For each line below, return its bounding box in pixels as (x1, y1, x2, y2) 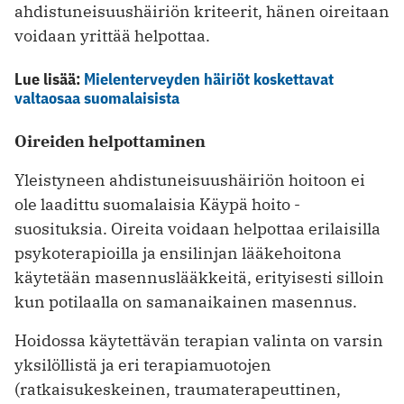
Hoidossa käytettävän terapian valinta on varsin (14, 330, 383, 352)
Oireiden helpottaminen (14, 131, 206, 152)
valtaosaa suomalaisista (14, 87, 179, 109)
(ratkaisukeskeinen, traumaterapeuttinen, (14, 379, 341, 400)
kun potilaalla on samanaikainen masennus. (14, 291, 357, 313)
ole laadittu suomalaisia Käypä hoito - (14, 194, 300, 216)
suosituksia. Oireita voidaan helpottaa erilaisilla (14, 218, 381, 240)
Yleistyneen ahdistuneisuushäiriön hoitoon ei (14, 170, 365, 191)
